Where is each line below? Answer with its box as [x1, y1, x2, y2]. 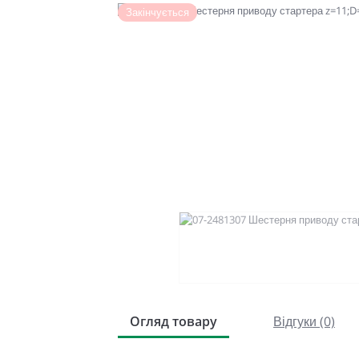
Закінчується [126, 5, 189, 19]
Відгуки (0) [273, 313, 335, 330]
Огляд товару [130, 313, 217, 330]
